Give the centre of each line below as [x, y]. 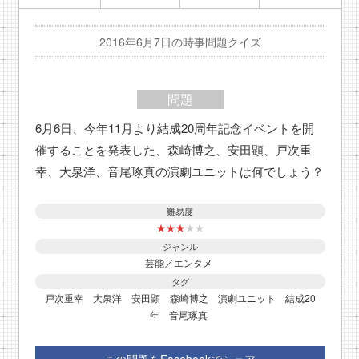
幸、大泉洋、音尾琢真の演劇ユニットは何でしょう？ [180, 171]
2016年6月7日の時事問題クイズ [180, 42]
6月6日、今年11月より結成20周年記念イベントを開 [175, 128]
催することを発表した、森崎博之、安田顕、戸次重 [174, 149]
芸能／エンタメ [179, 262]
